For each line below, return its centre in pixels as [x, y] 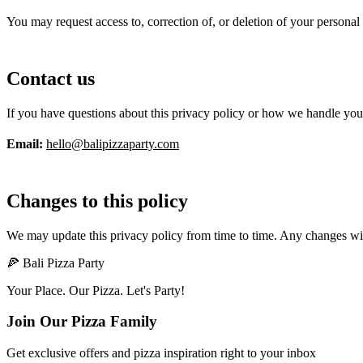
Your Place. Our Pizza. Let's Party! [96, 290]
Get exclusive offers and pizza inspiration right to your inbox [161, 353]
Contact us [51, 78]
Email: [25, 143]
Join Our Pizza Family [82, 322]
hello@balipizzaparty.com [113, 143]
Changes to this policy [97, 201]
